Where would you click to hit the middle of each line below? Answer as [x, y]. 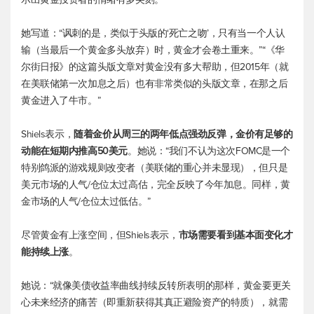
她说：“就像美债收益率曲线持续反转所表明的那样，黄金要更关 [156, 285]
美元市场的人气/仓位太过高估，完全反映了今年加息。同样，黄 [156, 184]
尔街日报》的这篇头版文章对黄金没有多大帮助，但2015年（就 [155, 67]
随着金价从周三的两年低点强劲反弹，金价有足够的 [183, 134]
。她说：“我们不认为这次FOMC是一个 [209, 151]
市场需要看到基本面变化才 [235, 235]
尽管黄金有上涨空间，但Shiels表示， [100, 235]
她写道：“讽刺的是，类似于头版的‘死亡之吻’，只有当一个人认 [153, 33]
